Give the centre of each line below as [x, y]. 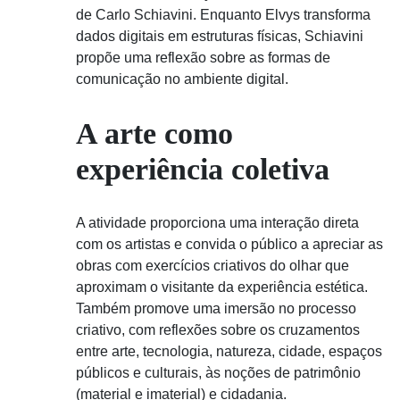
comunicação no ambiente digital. [182, 79]
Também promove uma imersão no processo [216, 308]
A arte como [154, 133]
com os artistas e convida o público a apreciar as [229, 244]
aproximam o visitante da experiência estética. [222, 287]
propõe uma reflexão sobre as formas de [203, 58]
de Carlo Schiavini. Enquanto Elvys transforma [223, 15]
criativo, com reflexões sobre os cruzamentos [218, 329]
